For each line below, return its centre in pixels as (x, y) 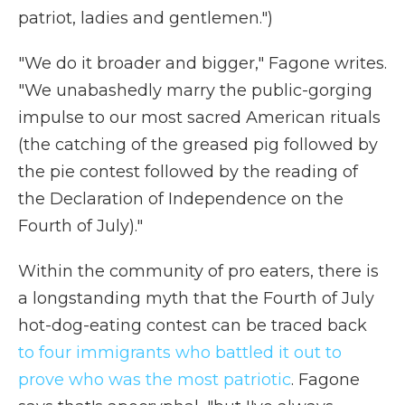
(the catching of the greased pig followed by (198, 145)
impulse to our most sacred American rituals (199, 118)
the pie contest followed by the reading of (188, 172)
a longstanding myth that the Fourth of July (196, 298)
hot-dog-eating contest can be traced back (193, 325)
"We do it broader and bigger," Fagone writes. (202, 63)
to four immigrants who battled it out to (180, 353)
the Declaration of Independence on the (181, 199)
